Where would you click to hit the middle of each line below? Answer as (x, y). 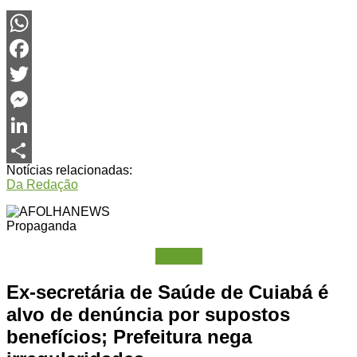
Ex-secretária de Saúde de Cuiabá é (167, 292)
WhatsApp (36, 48)
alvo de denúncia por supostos (148, 315)
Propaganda (41, 226)
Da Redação (42, 184)
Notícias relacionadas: (69, 170)
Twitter (25, 99)
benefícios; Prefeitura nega (129, 337)
